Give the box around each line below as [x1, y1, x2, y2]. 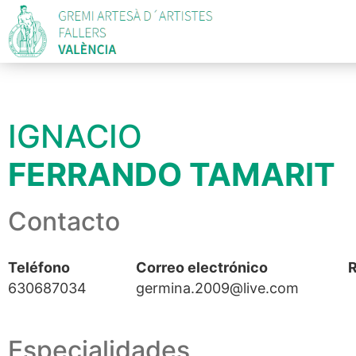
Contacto [8, 206, 120, 237]
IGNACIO [8, 117, 142, 156]
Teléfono [8, 259, 70, 276]
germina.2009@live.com [136, 280, 299, 296]
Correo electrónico [136, 259, 268, 276]
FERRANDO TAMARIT [8, 155, 335, 194]
